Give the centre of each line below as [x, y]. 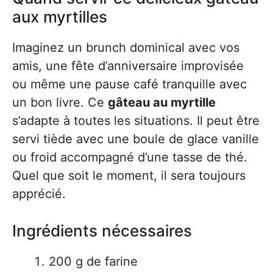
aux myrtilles [60, 17]
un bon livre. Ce [60, 103]
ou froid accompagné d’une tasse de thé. [130, 158]
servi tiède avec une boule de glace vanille [136, 139]
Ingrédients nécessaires [102, 231]
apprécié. [39, 194]
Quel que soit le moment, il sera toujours [129, 176]
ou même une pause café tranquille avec [129, 84]
